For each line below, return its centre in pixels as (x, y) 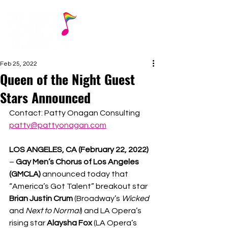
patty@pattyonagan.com (58, 125)
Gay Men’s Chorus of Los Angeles (78, 162)
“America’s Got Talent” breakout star (79, 186)
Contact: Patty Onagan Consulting (75, 113)
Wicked (136, 198)
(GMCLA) (26, 174)
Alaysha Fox (70, 223)
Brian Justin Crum (42, 198)
